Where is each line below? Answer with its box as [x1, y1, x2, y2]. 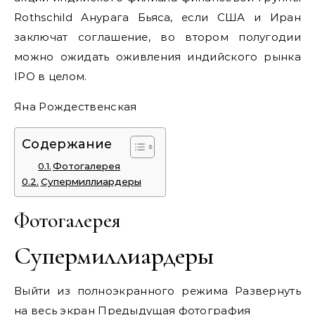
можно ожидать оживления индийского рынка [14, 49, 301, 63]
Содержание [22, 136, 112, 153]
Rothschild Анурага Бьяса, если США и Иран [14, 10, 301, 24]
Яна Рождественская [14, 99, 137, 113]
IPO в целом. [14, 69, 87, 83]
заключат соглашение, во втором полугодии [14, 30, 301, 44]
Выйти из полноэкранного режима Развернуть [14, 283, 301, 297]
